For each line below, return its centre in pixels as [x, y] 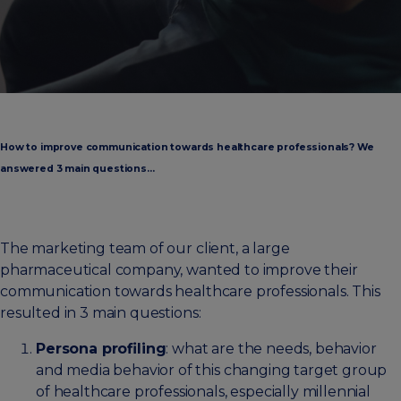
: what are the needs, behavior [271, 348]
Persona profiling [101, 348]
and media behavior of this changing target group [212, 370]
